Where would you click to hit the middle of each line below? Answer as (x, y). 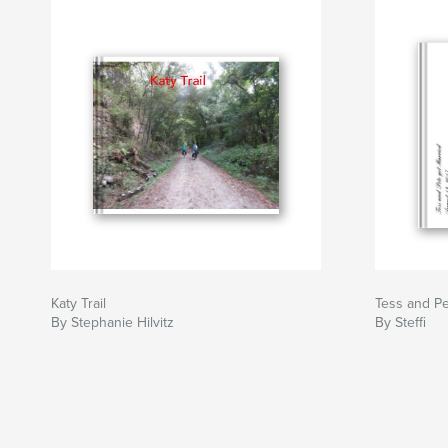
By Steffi (400, 323)
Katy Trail (78, 304)
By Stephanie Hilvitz (112, 323)
